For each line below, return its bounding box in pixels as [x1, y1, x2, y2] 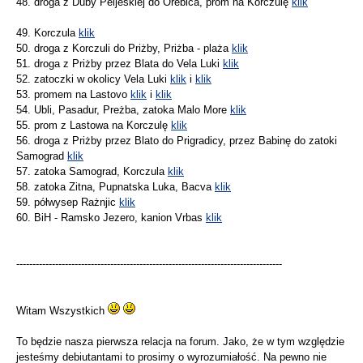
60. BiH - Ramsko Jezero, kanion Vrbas [16, 211, 206, 224]
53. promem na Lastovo [16, 88, 130, 101]
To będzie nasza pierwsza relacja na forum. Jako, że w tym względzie [16, 335, 344, 348]
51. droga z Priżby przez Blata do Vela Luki [16, 58, 223, 70]
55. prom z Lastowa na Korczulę [16, 119, 171, 132]
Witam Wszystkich [16, 305, 108, 318]
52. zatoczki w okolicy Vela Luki [16, 73, 170, 86]
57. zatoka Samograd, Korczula [16, 165, 168, 178]
